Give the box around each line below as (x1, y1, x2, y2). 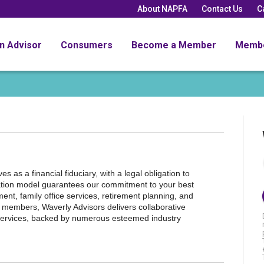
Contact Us (202, 4, 243, 14)
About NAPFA (137, 4, 187, 14)
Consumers (61, 39, 113, 51)
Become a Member (131, 39, 216, 51)
